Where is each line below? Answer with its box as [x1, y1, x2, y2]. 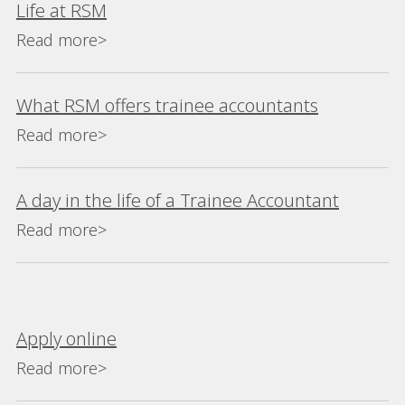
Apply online [16, 326, 117, 351]
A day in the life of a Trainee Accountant [16, 188, 339, 212]
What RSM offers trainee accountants [16, 93, 318, 118]
